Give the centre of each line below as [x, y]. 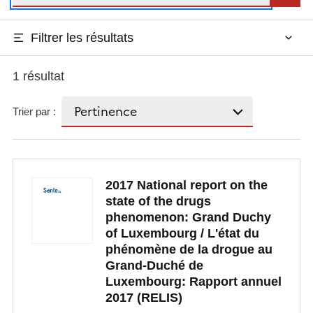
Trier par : [34, 112]
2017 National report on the [186, 185]
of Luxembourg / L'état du [182, 234]
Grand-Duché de [154, 266]
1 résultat [38, 76]
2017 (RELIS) [144, 298]
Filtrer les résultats [82, 37]
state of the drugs [158, 202]
